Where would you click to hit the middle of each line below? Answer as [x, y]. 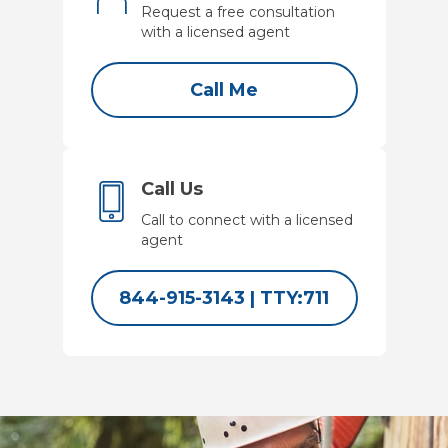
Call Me [224, 90]
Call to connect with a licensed [246, 220]
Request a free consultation [237, 12]
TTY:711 [292, 298]
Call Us [171, 189]
